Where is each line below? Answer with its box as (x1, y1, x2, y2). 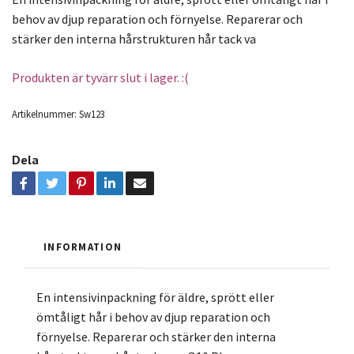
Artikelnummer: (12, 107, 77, 120)
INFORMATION (43, 239, 122, 253)
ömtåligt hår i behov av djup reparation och (36, 308, 270, 325)
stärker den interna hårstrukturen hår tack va (12, 30, 256, 47)
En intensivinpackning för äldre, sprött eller (36, 288, 274, 305)
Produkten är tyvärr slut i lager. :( (12, 69, 189, 85)
